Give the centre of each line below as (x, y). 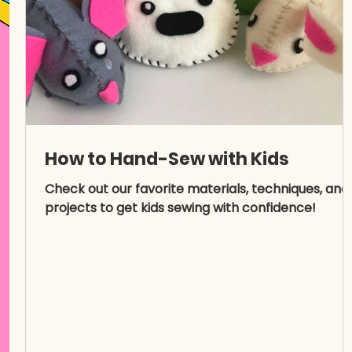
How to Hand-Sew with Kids (167, 159)
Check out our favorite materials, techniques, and (197, 189)
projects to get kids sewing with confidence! (180, 208)
